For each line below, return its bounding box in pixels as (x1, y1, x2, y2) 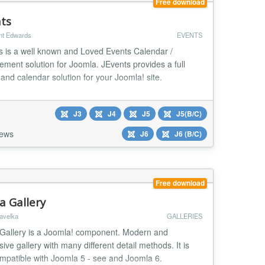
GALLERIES (166, 211, 202, 221)
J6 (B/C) (172, 128, 202, 139)
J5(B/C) (174, 108, 202, 119)
